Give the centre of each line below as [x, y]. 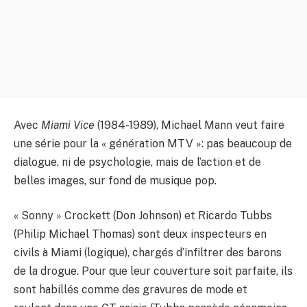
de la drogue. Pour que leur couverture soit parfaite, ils [153, 271]
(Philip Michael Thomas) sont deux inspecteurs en [140, 234]
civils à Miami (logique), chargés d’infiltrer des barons [148, 253]
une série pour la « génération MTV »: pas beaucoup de [153, 143]
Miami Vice [69, 125]
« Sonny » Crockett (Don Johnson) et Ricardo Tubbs [143, 216]
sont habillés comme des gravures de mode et [131, 290]
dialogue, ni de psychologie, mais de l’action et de [137, 162]
